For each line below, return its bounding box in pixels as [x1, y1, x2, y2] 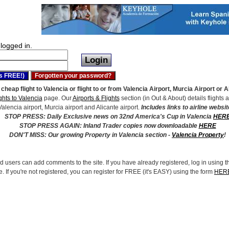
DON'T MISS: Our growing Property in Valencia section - [9, 131, 172, 139]
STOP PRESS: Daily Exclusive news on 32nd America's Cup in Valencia [5, 113, 213, 120]
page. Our [42, 95, 73, 102]
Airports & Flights [72, 95, 120, 102]
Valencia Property [172, 131, 224, 139]
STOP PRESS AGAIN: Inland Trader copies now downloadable [19, 122, 199, 129]
